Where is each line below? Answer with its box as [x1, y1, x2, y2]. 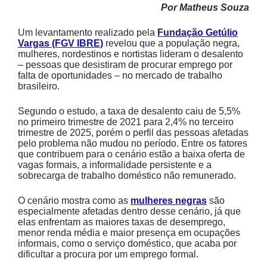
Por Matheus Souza [161, 2, 249, 13]
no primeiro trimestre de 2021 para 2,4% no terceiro [18, 117, 234, 127]
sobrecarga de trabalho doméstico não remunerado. [18, 170, 236, 181]
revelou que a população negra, [103, 38, 240, 48]
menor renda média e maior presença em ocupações [18, 228, 240, 238]
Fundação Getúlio [157, 27, 238, 38]
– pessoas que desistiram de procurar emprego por [18, 60, 232, 70]
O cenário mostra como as [18, 195, 131, 206]
